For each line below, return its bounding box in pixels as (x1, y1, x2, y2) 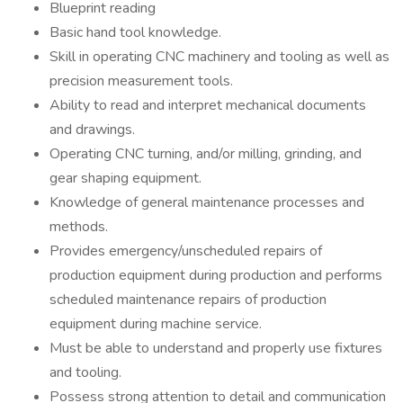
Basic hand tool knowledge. (49, 22, 221, 42)
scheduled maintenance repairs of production (49, 290, 327, 309)
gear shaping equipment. (49, 168, 201, 188)
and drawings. (49, 120, 135, 139)
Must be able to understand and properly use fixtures (49, 338, 382, 358)
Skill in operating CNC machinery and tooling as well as (49, 47, 390, 67)
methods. (49, 217, 108, 237)
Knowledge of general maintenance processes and (49, 193, 364, 212)
